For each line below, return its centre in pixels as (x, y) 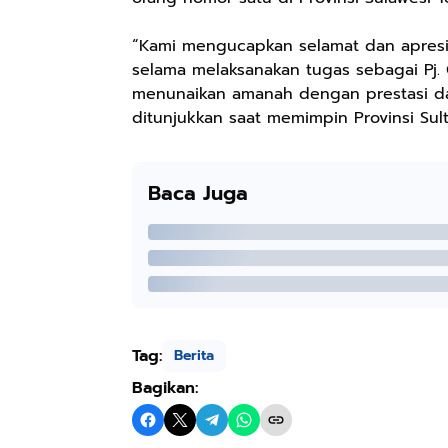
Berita (194, 355)
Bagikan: (165, 387)
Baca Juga (198, 192)
